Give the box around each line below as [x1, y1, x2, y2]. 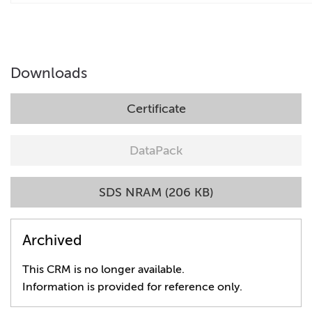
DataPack [130, 143, 182, 158]
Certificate [126, 101, 186, 116]
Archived [22, 231, 82, 249]
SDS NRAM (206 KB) [99, 185, 213, 200]
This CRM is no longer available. [22, 263, 185, 276]
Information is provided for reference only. [22, 280, 242, 293]
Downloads [10, 64, 87, 81]
